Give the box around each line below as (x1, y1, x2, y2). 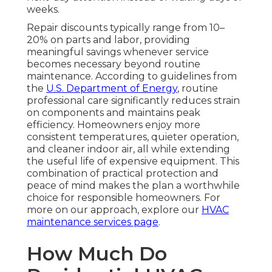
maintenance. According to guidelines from (27, 70, 237, 82)
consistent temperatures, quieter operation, (27, 131, 239, 143)
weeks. (27, 3, 59, 15)
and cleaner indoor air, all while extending (27, 143, 230, 155)
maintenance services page (27, 216, 158, 228)
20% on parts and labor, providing (27, 33, 190, 46)
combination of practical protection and (27, 167, 219, 179)
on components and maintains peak (27, 106, 200, 118)
